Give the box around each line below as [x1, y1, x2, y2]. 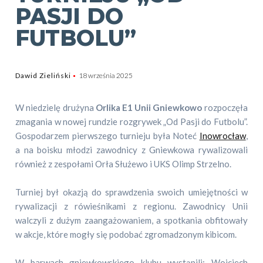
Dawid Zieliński [15, 71, 72, 80]
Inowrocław [199, 130, 246, 141]
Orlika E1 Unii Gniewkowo [95, 102, 203, 113]
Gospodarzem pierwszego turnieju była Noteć [15, 130, 200, 141]
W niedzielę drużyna [15, 102, 96, 113]
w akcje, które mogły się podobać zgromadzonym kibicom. [15, 229, 237, 240]
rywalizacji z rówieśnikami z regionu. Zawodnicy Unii [15, 201, 248, 211]
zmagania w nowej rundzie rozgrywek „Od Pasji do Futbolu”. [15, 116, 248, 127]
